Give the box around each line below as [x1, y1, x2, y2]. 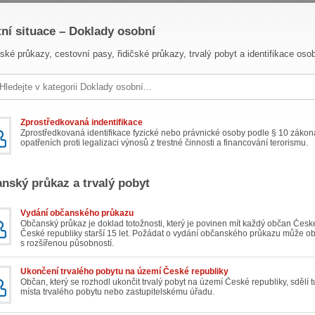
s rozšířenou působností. [20, 238, 114, 249]
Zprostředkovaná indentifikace [20, 117, 143, 128]
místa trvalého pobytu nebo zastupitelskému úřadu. [20, 287, 214, 297]
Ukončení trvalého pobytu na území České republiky [20, 266, 229, 277]
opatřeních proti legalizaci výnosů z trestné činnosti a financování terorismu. [20, 138, 308, 148]
